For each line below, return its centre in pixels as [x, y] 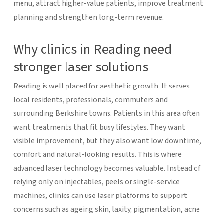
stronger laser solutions [80, 67]
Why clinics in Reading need [92, 49]
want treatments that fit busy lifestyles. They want [99, 127]
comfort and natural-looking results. [75, 154]
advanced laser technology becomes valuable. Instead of [107, 168]
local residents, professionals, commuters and [90, 99]
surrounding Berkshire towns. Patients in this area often [106, 113]
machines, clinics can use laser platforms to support [100, 195]
